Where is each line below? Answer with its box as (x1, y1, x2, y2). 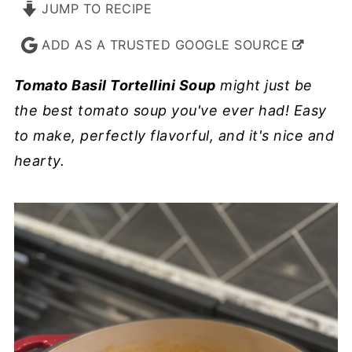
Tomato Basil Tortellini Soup (13, 77, 216, 93)
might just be (215, 77, 313, 93)
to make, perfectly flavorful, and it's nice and (13, 127, 335, 144)
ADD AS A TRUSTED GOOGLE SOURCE (37, 37, 289, 53)
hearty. (13, 152, 65, 169)
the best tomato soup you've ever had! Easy (13, 102, 327, 119)
